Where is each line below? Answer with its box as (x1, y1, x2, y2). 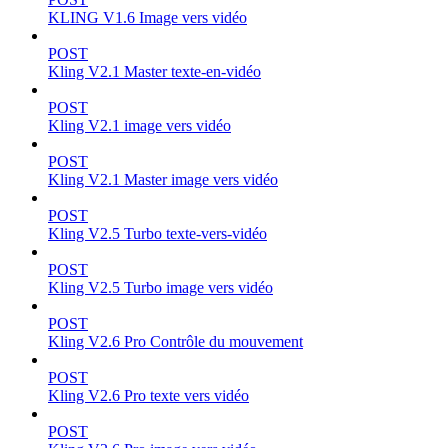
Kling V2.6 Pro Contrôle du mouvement (48, 332, 303, 350)
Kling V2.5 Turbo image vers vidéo (48, 278, 273, 296)
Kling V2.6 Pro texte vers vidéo (48, 386, 249, 404)
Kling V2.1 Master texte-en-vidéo (48, 62, 261, 80)
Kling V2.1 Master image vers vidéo (48, 170, 278, 188)
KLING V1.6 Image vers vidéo (48, 8, 247, 26)
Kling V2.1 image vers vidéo (48, 116, 231, 134)
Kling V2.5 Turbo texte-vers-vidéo (48, 224, 267, 242)
